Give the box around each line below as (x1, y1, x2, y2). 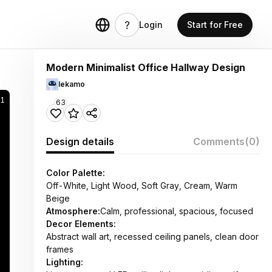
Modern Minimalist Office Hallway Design (46, 61, 245, 73)
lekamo (58, 80, 85, 89)
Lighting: (46, 257, 83, 267)
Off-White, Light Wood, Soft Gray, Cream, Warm (46, 180, 237, 191)
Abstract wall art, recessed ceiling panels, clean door (46, 231, 259, 242)
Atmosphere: (46, 206, 100, 216)
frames (46, 244, 73, 254)
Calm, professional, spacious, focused (100, 206, 253, 216)
